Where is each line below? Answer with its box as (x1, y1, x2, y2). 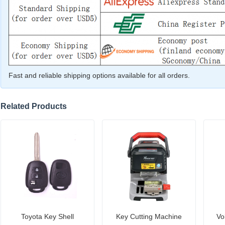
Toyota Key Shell (21, 212, 74, 220)
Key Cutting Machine (116, 212, 182, 220)
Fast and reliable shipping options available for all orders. (9, 71, 190, 79)
